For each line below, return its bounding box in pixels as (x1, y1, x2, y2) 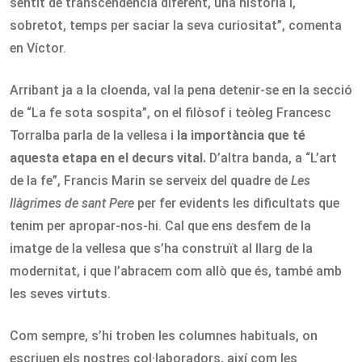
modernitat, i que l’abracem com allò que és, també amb (10, 263, 342, 279)
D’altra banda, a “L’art (206, 149, 337, 166)
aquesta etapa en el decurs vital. (10, 149, 206, 166)
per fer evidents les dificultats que (134, 195, 339, 211)
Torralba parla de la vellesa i (10, 127, 177, 143)
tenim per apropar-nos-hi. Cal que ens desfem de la (10, 217, 311, 234)
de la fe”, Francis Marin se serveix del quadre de (10, 172, 291, 188)
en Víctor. (10, 40, 66, 56)
